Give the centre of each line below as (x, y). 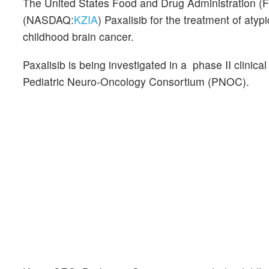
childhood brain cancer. (78, 36)
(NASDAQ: (48, 20)
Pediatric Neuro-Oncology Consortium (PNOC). (136, 82)
